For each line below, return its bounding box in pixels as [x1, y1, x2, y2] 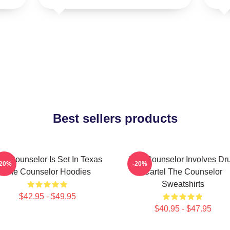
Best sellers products [52, 111, 178, 125]
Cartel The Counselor [143, 167, 222, 176]
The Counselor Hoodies [4, 167, 91, 176]
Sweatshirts [161, 180, 204, 188]
